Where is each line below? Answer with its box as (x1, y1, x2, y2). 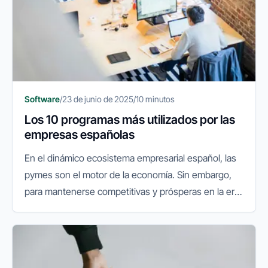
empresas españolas (25, 127, 135, 142)
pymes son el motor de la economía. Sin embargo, (25, 168, 232, 181)
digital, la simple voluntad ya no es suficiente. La (25, 202, 223, 214)
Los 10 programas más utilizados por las (25, 112, 235, 127)
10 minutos (136, 93, 175, 104)
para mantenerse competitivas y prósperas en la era (25, 185, 239, 197)
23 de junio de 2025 (62, 93, 133, 104)
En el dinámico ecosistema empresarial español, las (25, 151, 236, 164)
